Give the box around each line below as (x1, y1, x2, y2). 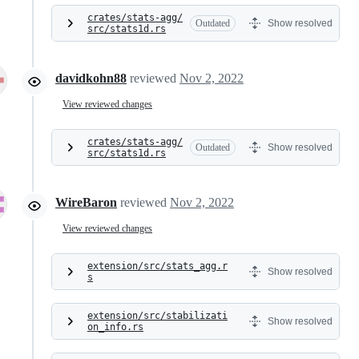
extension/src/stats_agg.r (87, 260, 228, 272)
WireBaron (55, 196, 117, 209)
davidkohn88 (55, 71, 127, 85)
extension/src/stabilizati (87, 310, 228, 321)
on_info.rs (87, 321, 143, 333)
